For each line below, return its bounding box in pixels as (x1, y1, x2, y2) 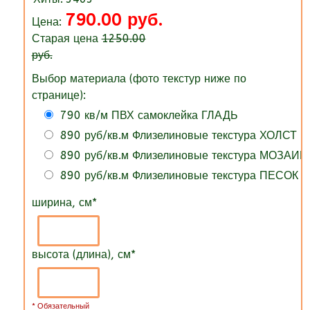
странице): (31, 88, 86, 102)
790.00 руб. (64, 9, 163, 30)
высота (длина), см (31, 247, 131, 261)
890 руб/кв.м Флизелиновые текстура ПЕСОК (60, 168, 298, 182)
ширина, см (31, 195, 92, 209)
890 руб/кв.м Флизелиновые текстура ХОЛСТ (60, 128, 297, 142)
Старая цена (31, 31, 102, 45)
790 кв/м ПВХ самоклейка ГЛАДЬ (60, 108, 238, 122)
